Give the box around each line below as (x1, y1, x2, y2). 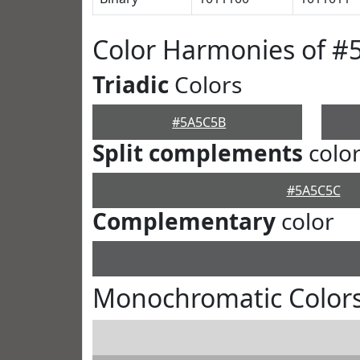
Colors (169, 69, 242, 100)
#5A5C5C (286, 182, 341, 199)
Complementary (92, 206, 276, 236)
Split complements (92, 137, 303, 168)
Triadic (92, 69, 169, 100)
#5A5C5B (172, 113, 227, 131)
